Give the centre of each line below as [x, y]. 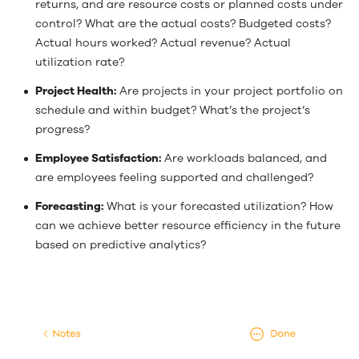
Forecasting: [69, 206]
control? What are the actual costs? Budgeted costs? [183, 23]
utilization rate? [80, 62]
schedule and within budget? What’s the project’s [173, 110]
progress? [63, 129]
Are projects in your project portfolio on [230, 91]
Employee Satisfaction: [98, 158]
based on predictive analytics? [121, 244]
